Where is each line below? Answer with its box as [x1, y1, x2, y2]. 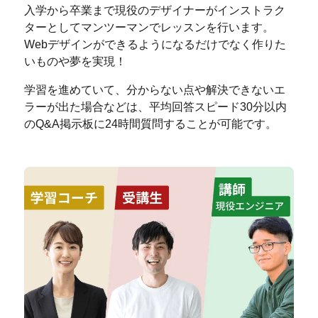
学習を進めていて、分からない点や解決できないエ [24, 83, 286, 97]
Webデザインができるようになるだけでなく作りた [24, 38, 287, 51]
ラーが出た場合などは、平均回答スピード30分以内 [24, 100, 287, 114]
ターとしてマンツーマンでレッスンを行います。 [24, 21, 275, 34]
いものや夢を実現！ [24, 55, 127, 68]
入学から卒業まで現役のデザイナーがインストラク [24, 4, 286, 17]
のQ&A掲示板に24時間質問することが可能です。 [24, 117, 278, 131]
